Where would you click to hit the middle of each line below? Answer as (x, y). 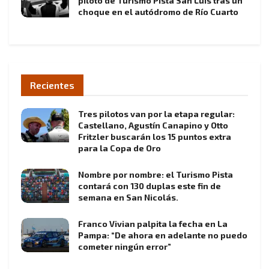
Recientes (52, 85)
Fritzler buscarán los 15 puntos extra (155, 137)
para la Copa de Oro (119, 148)
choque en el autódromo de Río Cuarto (158, 12)
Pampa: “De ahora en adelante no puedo (163, 235)
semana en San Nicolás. (128, 198)
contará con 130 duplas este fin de (150, 186)
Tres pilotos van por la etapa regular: (156, 114)
